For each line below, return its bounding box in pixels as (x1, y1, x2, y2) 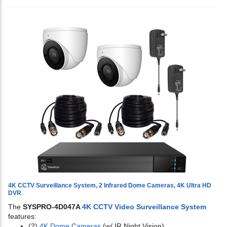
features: (8, 212, 36, 221)
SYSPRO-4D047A (23, 203, 82, 211)
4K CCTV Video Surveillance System (82, 203, 206, 211)
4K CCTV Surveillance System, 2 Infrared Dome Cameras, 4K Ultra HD (8, 182, 211, 190)
